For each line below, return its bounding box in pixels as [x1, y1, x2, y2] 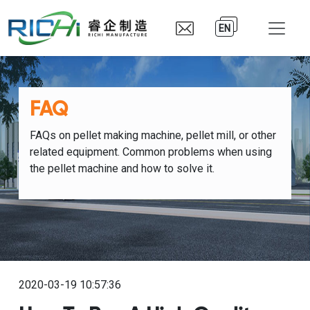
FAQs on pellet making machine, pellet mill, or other [29, 129, 276, 142]
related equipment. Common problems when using [29, 145, 272, 158]
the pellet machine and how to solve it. [29, 162, 215, 175]
